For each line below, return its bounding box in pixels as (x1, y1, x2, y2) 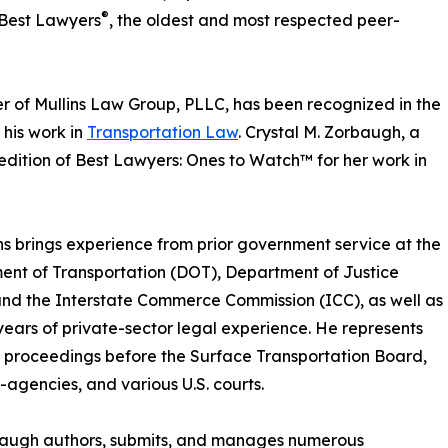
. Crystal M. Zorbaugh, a (238, 122, 420, 143)
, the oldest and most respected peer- (109, 10, 400, 31)
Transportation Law (87, 122, 238, 143)
